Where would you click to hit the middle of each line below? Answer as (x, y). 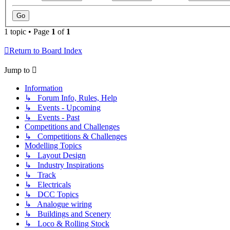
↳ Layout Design (55, 156)
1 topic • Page (28, 32)
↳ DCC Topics (52, 195)
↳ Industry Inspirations (64, 165)
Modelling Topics (53, 146)
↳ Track (40, 175)
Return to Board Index (46, 51)
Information (44, 88)
